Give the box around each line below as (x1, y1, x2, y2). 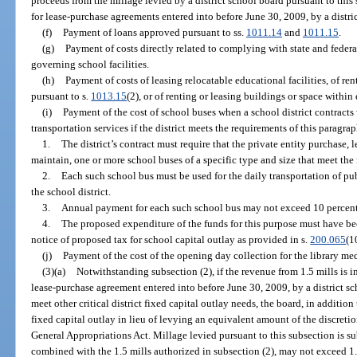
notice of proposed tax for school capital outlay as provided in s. (31, 233, 311, 245)
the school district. (31, 185, 112, 198)
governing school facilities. (31, 57, 150, 70)
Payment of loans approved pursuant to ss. (62, 25, 246, 38)
